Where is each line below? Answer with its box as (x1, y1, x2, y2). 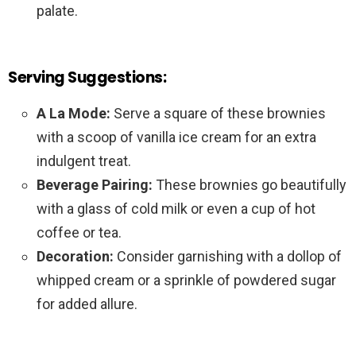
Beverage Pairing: (37, 176, 153, 194)
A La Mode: (37, 105, 110, 122)
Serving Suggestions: (8, 67, 167, 89)
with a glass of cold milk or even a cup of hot (37, 200, 315, 218)
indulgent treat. (37, 153, 131, 170)
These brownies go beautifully (153, 176, 346, 194)
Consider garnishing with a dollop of (114, 248, 342, 265)
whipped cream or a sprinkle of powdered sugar (37, 272, 336, 289)
